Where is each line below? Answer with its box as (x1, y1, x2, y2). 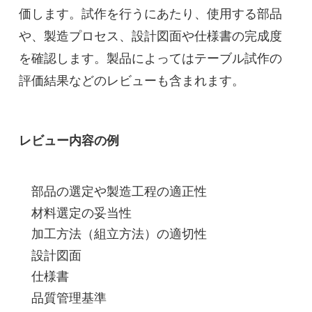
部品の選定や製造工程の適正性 (31, 185, 207, 199)
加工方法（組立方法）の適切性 (31, 227, 207, 242)
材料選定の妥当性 (31, 205, 132, 220)
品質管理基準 (31, 290, 107, 305)
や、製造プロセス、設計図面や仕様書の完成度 (18, 29, 282, 43)
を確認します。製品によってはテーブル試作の (18, 51, 282, 65)
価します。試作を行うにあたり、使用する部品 (18, 6, 282, 21)
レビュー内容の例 (18, 133, 119, 148)
